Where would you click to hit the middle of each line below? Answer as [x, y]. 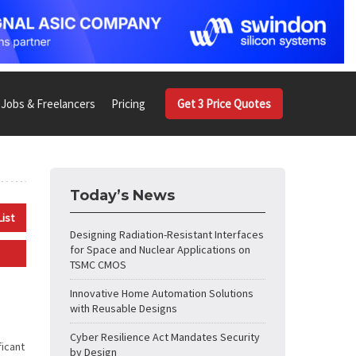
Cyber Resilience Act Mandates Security [165, 337]
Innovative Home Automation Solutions [162, 293]
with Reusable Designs [124, 308]
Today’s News [122, 195]
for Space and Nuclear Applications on [160, 250]
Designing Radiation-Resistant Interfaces [167, 234]
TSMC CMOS [98, 265]
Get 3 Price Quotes [224, 104]
